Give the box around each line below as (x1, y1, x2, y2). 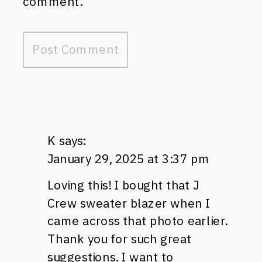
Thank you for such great (47, 230, 192, 247)
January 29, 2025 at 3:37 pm (47, 150, 210, 167)
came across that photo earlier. (47, 212, 227, 229)
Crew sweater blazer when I (47, 195, 211, 211)
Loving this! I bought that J (47, 177, 199, 192)
